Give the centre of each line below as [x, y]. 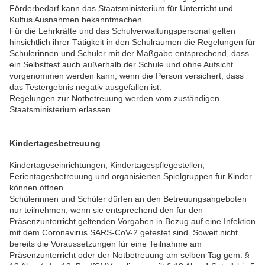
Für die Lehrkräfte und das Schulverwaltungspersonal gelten [122, 31]
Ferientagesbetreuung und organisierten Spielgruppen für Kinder [131, 177]
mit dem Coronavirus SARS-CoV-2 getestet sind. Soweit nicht [124, 233]
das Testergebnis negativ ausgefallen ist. [85, 87]
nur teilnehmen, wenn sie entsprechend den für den [106, 210]
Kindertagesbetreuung [55, 143]
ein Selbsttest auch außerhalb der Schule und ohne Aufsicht [121, 65]
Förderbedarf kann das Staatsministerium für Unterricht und [121, 9]
